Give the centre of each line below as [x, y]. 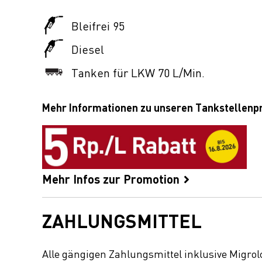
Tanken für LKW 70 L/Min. [138, 72]
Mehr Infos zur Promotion [112, 178]
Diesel [88, 49]
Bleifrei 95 [98, 25]
